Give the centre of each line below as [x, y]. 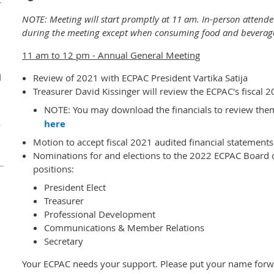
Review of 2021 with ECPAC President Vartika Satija [140, 78]
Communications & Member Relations [124, 227]
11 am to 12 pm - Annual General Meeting [111, 55]
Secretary [64, 241]
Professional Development [100, 214]
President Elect [75, 187]
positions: [54, 169]
